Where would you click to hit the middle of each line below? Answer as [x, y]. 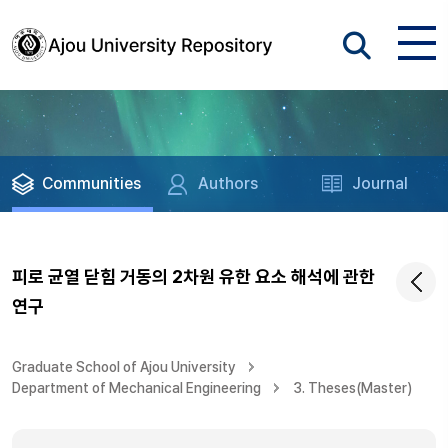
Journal [380, 183]
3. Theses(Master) [352, 388]
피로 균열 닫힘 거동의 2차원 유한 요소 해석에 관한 [193, 276]
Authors [228, 183]
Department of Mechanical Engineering [136, 388]
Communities [91, 183]
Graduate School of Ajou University [124, 367]
